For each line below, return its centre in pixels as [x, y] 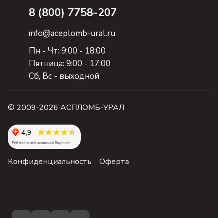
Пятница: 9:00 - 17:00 [70, 64]
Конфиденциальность [50, 162]
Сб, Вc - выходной [64, 76]
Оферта [114, 162]
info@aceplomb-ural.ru [72, 33]
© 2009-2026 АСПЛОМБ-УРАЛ [66, 108]
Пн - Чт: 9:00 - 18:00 [67, 51]
